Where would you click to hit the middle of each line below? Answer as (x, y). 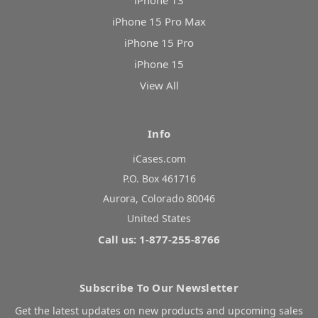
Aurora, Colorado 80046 (159, 199)
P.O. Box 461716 (159, 179)
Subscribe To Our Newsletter (159, 288)
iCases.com (159, 159)
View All (159, 86)
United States (159, 219)
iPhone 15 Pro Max (159, 22)
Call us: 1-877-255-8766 (159, 240)
